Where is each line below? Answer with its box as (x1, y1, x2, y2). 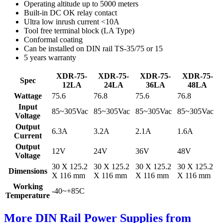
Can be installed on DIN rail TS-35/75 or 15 (24, 44, 163, 53)
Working (12, 182, 43, 191)
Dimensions (8, 167, 47, 176)
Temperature (5, 191, 50, 200)
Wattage (13, 92, 42, 101)
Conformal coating (24, 35, 83, 44)
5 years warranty (24, 53, 76, 62)
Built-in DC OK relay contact (24, 8, 117, 17)
